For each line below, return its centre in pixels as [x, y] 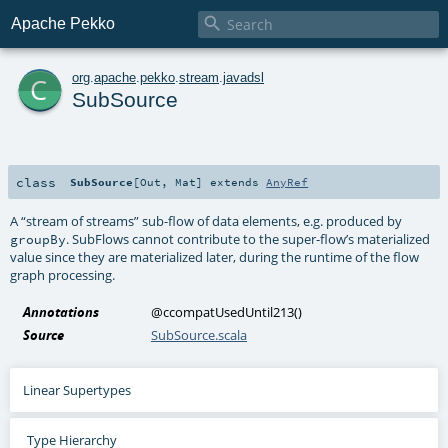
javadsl [243, 77]
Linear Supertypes [77, 389]
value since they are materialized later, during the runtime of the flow [215, 256]
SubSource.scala [199, 334]
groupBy [38, 238]
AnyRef [287, 181]
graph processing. [63, 274]
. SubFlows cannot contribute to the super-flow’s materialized [248, 238]
